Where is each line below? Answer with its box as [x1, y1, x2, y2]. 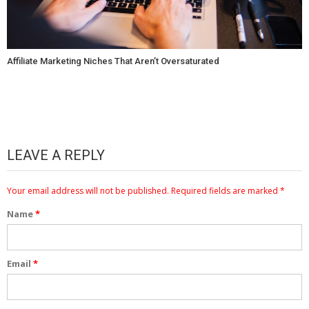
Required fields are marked [169, 185, 280, 197]
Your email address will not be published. [7, 185, 169, 197]
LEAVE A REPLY [7, 147, 105, 164]
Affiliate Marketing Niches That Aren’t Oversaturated [7, 56, 219, 67]
